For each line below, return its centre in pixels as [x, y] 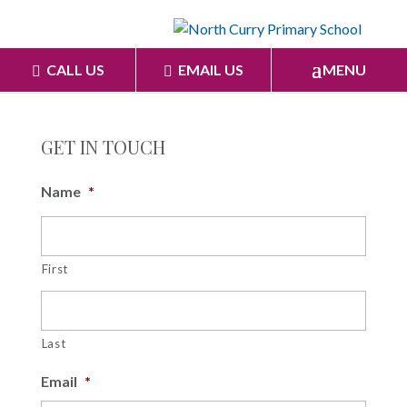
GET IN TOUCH [103, 147]
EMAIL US [210, 69]
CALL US [75, 69]
